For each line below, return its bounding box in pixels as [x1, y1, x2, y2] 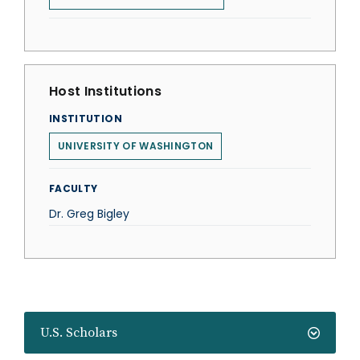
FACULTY [49, 182, 98, 195]
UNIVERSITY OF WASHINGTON [58, 139, 214, 153]
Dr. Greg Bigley [49, 206, 129, 222]
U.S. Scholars [40, 325, 117, 341]
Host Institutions [49, 82, 162, 100]
